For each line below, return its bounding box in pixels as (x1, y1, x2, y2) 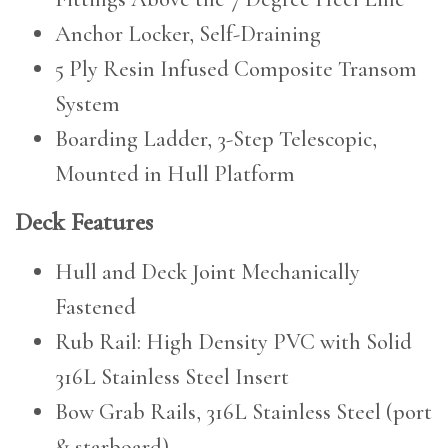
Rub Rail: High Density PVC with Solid (55, 328, 412, 356)
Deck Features (15, 207, 153, 238)
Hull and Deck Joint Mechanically (55, 258, 360, 286)
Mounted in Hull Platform (55, 160, 295, 188)
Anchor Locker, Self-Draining (55, 20, 321, 48)
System (55, 90, 120, 118)
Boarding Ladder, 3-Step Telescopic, (55, 125, 377, 153)
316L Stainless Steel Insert (55, 363, 289, 391)
